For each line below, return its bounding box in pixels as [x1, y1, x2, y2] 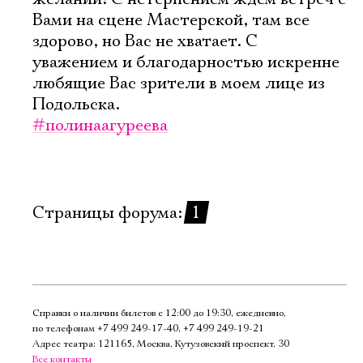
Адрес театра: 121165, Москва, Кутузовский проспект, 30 [32, 338, 289, 350]
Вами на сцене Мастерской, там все [32, 10, 310, 31]
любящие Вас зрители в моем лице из [32, 73, 325, 94]
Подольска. [32, 94, 120, 115]
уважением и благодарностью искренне [32, 52, 340, 73]
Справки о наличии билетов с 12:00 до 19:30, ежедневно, [32, 307, 286, 319]
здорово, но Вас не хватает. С [32, 31, 258, 52]
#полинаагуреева [32, 115, 168, 136]
